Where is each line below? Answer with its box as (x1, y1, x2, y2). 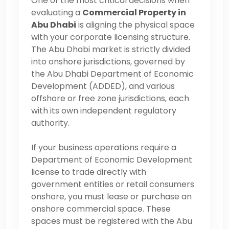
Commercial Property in (82, 6, 186, 18)
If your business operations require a (31, 141, 176, 153)
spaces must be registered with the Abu (31, 215, 192, 227)
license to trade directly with (31, 166, 146, 178)
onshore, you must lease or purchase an (31, 190, 192, 202)
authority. (31, 117, 70, 129)
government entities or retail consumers (31, 178, 194, 190)
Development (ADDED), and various (31, 80, 175, 92)
